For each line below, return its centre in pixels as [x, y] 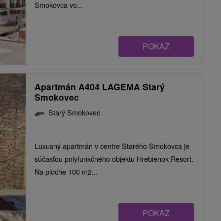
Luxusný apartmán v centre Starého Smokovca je [112, 146]
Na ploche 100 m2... [66, 172]
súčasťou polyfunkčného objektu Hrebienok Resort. [114, 159]
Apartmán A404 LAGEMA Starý [100, 87]
